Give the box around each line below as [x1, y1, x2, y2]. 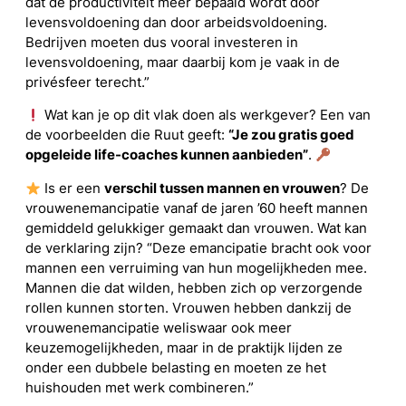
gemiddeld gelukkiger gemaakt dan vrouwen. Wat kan [25, 220, 367, 237]
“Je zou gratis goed [228, 127, 354, 144]
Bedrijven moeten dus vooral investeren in [25, 34, 298, 51]
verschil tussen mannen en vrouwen [103, 180, 340, 198]
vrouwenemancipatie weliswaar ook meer [25, 320, 292, 337]
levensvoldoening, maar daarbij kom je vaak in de [25, 53, 340, 71]
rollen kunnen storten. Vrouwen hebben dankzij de [25, 300, 352, 317]
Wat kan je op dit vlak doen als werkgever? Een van [40, 107, 371, 124]
